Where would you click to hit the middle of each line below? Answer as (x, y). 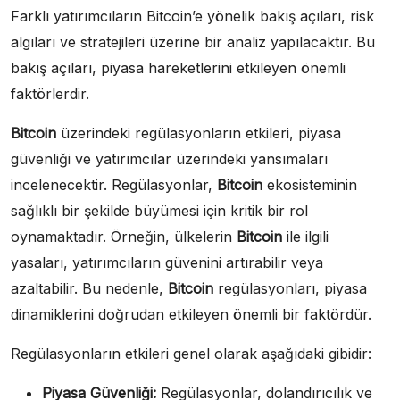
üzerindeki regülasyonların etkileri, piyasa (199, 133)
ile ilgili (305, 236)
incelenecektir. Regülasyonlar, (114, 184)
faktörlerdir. (50, 93)
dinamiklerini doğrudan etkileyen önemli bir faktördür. (191, 314)
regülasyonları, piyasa (290, 288)
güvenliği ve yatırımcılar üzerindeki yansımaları (169, 158)
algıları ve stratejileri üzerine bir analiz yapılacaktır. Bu (193, 42)
